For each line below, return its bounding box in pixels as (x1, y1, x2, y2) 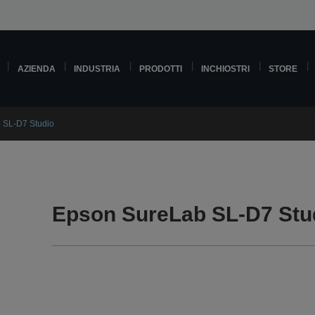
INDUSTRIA (74, 64, 121, 73)
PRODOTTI (139, 64, 183, 73)
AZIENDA (17, 64, 56, 73)
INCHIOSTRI (201, 64, 250, 73)
